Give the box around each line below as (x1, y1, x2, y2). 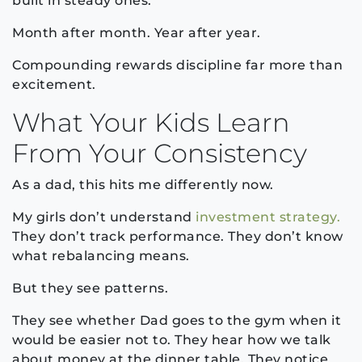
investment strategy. (196, 208, 340, 225)
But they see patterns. (12, 280, 168, 296)
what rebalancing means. (12, 247, 190, 263)
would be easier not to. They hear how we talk (12, 331, 331, 347)
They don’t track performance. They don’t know (12, 228, 343, 244)
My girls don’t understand (12, 208, 196, 225)
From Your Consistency (12, 137, 307, 169)
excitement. (12, 76, 96, 92)
